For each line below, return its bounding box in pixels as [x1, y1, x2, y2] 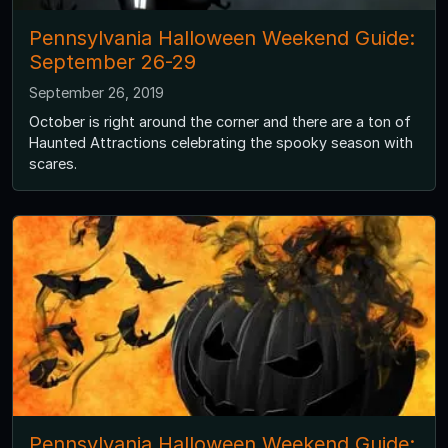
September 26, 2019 [29, 84, 164, 102]
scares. [29, 155, 77, 173]
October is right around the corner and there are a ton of [29, 113, 411, 131]
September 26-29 [29, 50, 196, 75]
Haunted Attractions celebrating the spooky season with [29, 134, 413, 152]
